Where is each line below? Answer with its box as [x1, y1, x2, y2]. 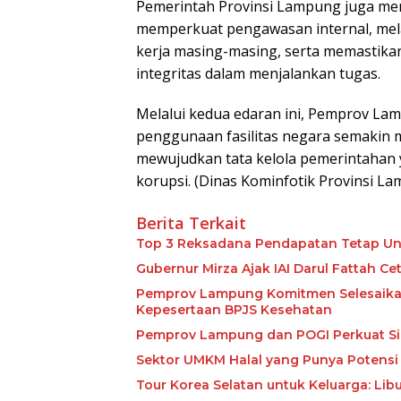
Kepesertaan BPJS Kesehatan [136, 302, 332, 318]
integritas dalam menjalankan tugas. [136, 64, 380, 83]
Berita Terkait [136, 212, 246, 234]
